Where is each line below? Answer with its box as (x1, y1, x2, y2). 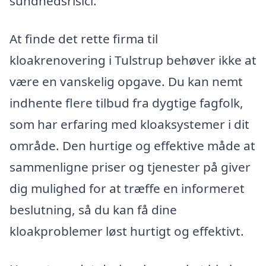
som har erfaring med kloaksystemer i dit (9, 115, 249, 132)
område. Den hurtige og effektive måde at (9, 137, 255, 154)
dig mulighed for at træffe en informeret (9, 179, 245, 197)
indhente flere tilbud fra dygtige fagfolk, (9, 94, 243, 111)
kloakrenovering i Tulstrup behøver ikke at (9, 51, 256, 68)
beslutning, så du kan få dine (9, 201, 177, 218)
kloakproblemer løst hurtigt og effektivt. (9, 222, 244, 239)
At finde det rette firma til (9, 30, 158, 47)
